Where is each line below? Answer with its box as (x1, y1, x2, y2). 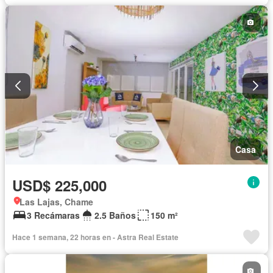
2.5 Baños (94, 208, 136, 221)
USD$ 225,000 (12, 174, 107, 196)
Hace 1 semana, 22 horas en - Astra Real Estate (12, 231, 179, 243)
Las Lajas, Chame (19, 195, 93, 208)
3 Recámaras (27, 208, 80, 221)
